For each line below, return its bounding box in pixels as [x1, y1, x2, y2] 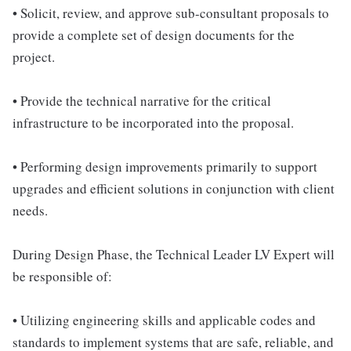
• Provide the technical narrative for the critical [13, 92, 271, 110]
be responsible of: [13, 267, 112, 285]
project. [13, 48, 55, 66]
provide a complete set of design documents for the [13, 26, 295, 44]
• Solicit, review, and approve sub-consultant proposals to [13, 4, 329, 22]
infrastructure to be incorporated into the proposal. [13, 114, 294, 132]
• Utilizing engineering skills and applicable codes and [13, 311, 316, 329]
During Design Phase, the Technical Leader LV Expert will [13, 245, 335, 263]
